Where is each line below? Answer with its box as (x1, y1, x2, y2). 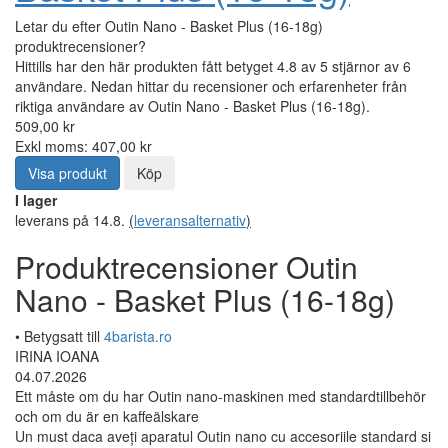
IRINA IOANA (15, 345, 99, 366)
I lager (15, 189, 57, 210)
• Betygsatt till (15, 325, 104, 346)
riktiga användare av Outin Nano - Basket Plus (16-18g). (15, 95, 370, 116)
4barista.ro (104, 325, 172, 346)
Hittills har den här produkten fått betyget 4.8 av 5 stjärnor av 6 (15, 55, 411, 76)
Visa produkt (28, 162, 107, 183)
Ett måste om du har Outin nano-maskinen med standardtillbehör (15, 385, 426, 406)
